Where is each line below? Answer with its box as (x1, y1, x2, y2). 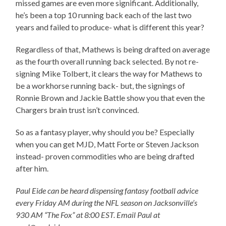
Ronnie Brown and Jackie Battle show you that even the (16, 93, 205, 103)
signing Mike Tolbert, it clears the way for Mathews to (16, 69, 203, 79)
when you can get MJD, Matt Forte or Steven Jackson (16, 139, 199, 149)
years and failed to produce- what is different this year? (16, 22, 205, 32)
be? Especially (145, 127, 195, 137)
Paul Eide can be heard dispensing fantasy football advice (16, 186, 199, 196)
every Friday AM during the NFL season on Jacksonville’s (16, 198, 198, 208)
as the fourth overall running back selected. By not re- (16, 56, 199, 67)
